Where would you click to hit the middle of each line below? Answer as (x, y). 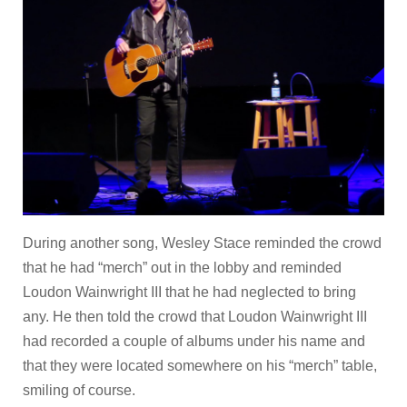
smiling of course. (79, 390)
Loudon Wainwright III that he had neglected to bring (189, 292)
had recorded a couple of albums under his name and (194, 341)
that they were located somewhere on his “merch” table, (200, 365)
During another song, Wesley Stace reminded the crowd (202, 243)
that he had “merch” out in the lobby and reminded (182, 267)
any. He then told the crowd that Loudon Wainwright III (195, 316)
